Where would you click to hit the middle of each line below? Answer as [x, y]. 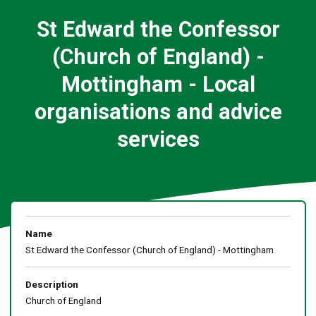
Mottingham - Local [158, 84]
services [158, 139]
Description [51, 284]
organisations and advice [158, 111]
